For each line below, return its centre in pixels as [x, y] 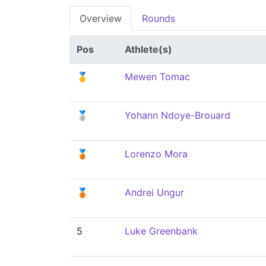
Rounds [159, 18]
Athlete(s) [148, 49]
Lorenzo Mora [156, 154]
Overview [101, 18]
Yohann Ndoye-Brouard [178, 115]
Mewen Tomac [157, 77]
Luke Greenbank [161, 231]
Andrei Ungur [154, 192]
